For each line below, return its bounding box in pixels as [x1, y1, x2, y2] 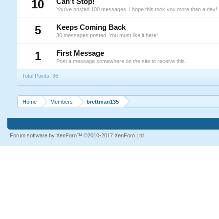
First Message [56, 49, 104, 57]
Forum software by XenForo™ [9, 132, 84, 138]
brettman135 [86, 99, 119, 105]
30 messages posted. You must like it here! [56, 32, 158, 38]
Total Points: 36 [22, 73, 58, 79]
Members [50, 99, 73, 105]
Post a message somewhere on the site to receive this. [56, 58, 186, 64]
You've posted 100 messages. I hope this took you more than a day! [56, 6, 217, 12]
